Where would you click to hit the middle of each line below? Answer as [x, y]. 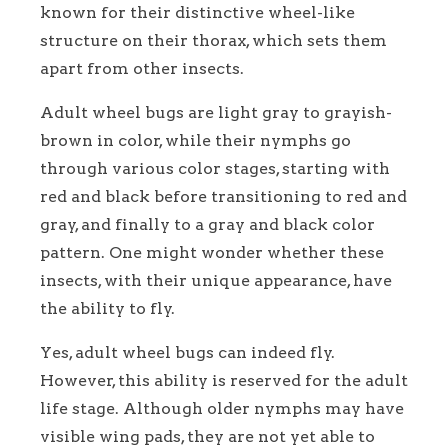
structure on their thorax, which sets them [213, 41]
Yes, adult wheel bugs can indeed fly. [187, 353]
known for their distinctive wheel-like [197, 13]
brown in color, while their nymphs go [195, 141]
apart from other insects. [142, 69]
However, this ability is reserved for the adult [224, 381]
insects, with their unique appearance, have [216, 281]
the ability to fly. [107, 309]
